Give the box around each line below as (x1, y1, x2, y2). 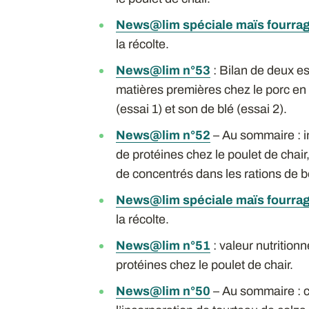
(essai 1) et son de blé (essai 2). (115, 101, 287, 116)
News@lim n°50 (115, 283, 210, 298)
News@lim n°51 (115, 238, 210, 252)
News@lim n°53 (115, 63, 210, 77)
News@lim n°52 (115, 128, 210, 142)
